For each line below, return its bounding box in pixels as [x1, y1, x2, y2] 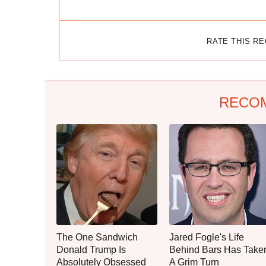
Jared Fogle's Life [169, 232, 244, 242]
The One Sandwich [56, 232, 138, 242]
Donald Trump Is [56, 244, 126, 255]
